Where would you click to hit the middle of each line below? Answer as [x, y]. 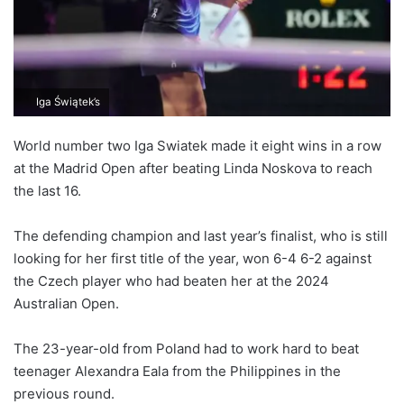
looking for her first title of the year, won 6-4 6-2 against [193, 259]
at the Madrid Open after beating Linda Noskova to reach [193, 169]
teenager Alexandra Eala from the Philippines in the [177, 372]
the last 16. [47, 191]
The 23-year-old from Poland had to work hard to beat [186, 349]
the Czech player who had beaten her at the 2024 [171, 281]
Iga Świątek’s [67, 102]
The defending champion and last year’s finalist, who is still [201, 236]
